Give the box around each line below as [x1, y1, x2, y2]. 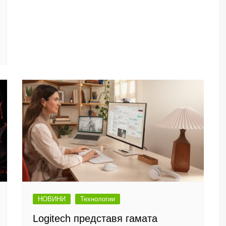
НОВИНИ [38, 195, 66, 203]
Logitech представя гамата [33, 213, 157, 224]
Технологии [80, 195, 115, 203]
